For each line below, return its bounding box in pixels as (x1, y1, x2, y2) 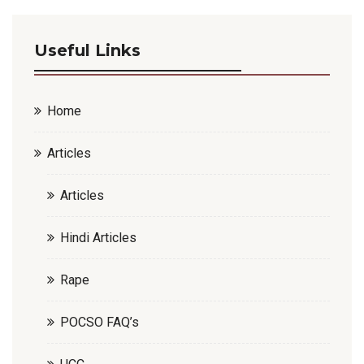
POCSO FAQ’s (60, 314, 139, 330)
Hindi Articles (60, 229, 136, 245)
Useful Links (34, 40, 141, 60)
